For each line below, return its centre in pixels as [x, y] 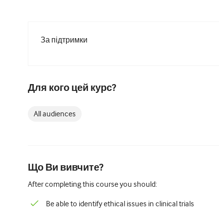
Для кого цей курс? [72, 88]
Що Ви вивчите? [66, 168]
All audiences [55, 114]
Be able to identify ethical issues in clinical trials [120, 204]
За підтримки [64, 40]
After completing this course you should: [92, 184]
